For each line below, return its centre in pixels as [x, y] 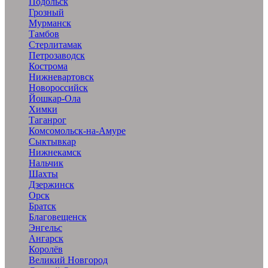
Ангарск [46, 238]
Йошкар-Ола [55, 98]
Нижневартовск [61, 77]
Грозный [46, 12]
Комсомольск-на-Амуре [77, 131]
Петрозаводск [57, 55]
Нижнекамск [55, 152]
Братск [42, 206]
